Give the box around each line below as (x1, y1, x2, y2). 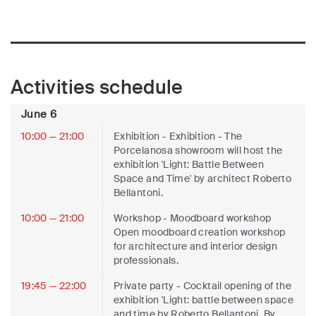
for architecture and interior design (114, 239, 277, 253)
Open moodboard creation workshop (114, 225, 286, 238)
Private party (114, 279, 177, 292)
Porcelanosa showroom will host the (114, 143, 283, 157)
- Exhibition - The (162, 129, 243, 142)
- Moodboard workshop (163, 211, 272, 224)
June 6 (21, 107, 57, 121)
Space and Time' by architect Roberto (114, 171, 291, 185)
